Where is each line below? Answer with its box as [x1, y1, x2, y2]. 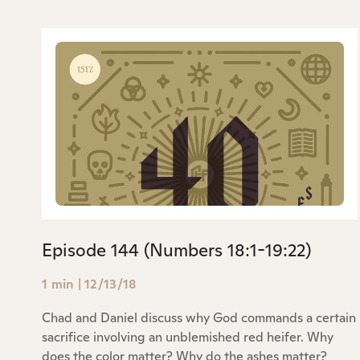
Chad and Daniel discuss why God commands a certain [42, 309, 356, 326]
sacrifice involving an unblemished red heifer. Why [42, 328, 333, 346]
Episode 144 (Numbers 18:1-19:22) [42, 238, 311, 261]
